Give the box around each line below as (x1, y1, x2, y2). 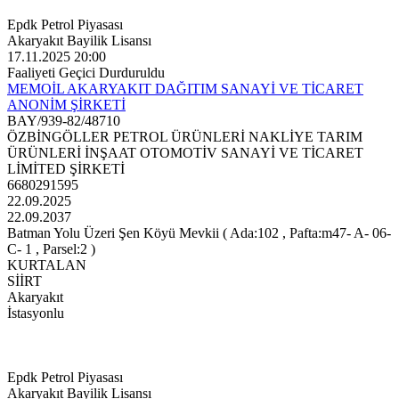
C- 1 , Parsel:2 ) (7, 241, 95, 257)
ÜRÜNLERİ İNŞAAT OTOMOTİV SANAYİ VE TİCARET (7, 145, 363, 161)
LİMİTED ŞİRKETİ (7, 161, 125, 177)
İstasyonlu (7, 305, 64, 322)
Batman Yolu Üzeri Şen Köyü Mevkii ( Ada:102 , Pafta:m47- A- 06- (7, 225, 391, 241)
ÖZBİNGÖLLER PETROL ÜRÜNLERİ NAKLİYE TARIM (7, 129, 362, 145)
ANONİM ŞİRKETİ (7, 97, 126, 113)
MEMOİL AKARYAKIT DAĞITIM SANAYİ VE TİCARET (7, 81, 363, 97)
